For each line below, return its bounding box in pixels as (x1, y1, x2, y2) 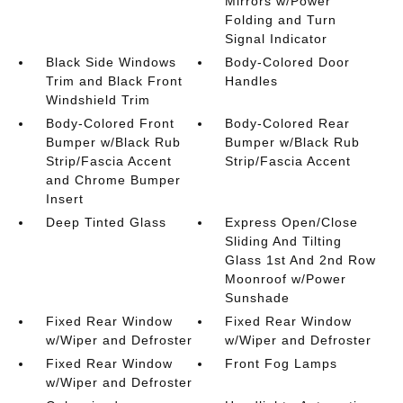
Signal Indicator (225, 31, 328, 46)
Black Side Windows (45, 55, 176, 69)
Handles (225, 74, 279, 88)
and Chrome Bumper (45, 173, 181, 187)
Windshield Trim (45, 93, 150, 107)
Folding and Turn (225, 13, 337, 27)
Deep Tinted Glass (45, 215, 166, 229)
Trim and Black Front (45, 74, 183, 88)
